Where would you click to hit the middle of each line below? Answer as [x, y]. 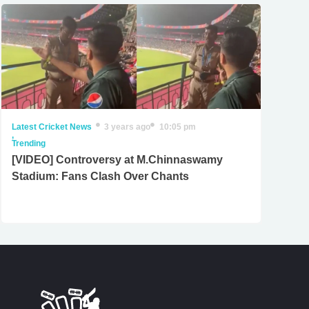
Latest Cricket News [51, 127]
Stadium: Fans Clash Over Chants [100, 176]
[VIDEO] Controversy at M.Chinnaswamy [117, 159]
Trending [28, 143]
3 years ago [128, 127]
